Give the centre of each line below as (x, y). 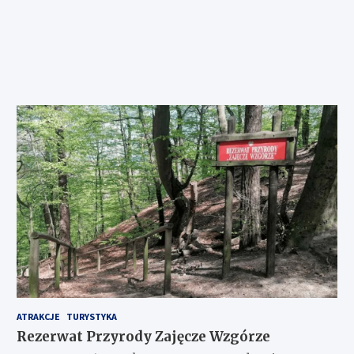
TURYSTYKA (91, 317)
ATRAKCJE (38, 317)
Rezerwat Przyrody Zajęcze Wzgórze (143, 337)
